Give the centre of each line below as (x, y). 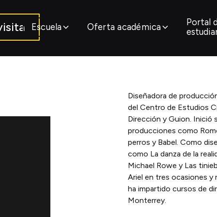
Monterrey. (147, 200)
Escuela (46, 27)
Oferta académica (124, 27)
